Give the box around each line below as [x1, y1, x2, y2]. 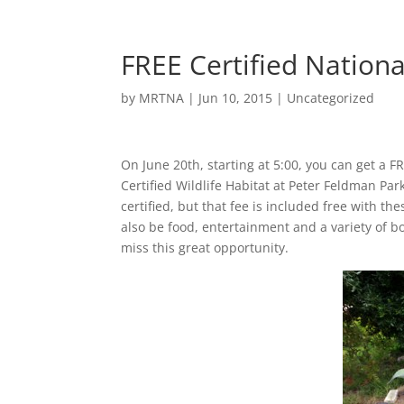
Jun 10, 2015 [198, 89, 273, 106]
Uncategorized [287, 89, 375, 106]
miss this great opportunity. [121, 239, 289, 256]
